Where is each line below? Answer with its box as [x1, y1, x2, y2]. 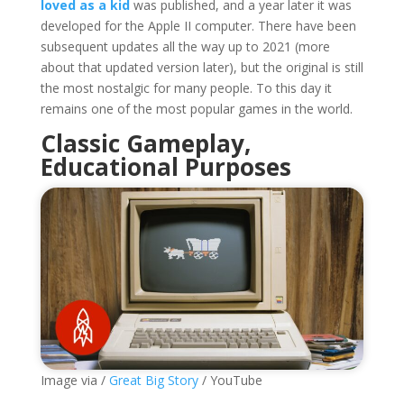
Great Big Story [105, 371, 198, 389]
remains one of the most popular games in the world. [40, 99, 353, 117]
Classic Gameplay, [40, 126, 251, 160]
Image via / [40, 371, 106, 389]
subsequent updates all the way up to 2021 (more [40, 37, 330, 55]
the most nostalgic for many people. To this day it [40, 78, 332, 96]
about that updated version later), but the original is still [40, 58, 363, 76]
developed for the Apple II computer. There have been [40, 16, 356, 34]
